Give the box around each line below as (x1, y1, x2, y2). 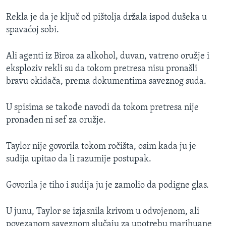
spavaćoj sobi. (6, 25, 59, 35)
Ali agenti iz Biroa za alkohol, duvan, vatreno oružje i (6, 51, 209, 62)
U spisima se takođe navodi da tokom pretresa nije (6, 103, 199, 113)
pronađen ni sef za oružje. (6, 116, 106, 126)
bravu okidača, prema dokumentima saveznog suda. (6, 77, 206, 87)
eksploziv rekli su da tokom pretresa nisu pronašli (6, 64, 197, 74)
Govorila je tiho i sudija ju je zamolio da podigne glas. (6, 181, 209, 191)
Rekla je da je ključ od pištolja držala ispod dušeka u (6, 13, 207, 23)
